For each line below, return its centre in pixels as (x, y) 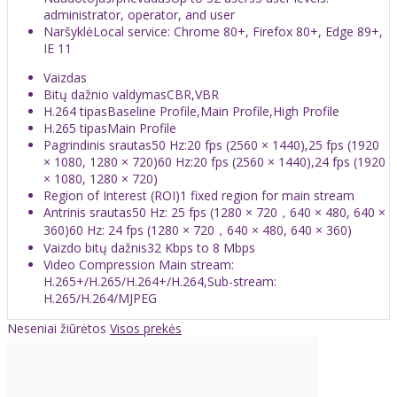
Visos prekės (146, 328)
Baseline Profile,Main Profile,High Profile (223, 111)
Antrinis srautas (88, 212)
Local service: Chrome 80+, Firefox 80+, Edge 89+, (238, 31)
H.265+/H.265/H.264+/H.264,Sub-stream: (160, 281)
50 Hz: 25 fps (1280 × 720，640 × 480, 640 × (259, 212)
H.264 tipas (75, 111)
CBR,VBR (193, 94)
